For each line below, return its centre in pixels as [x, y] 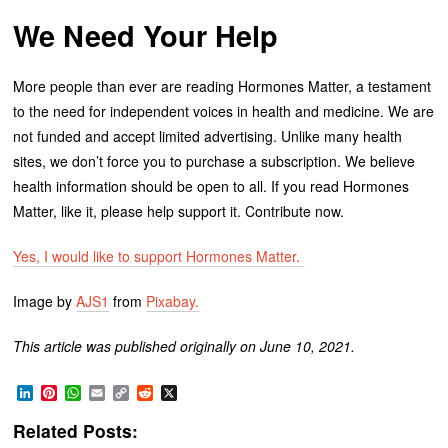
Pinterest [89, 392]
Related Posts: [76, 431]
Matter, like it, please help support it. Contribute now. [179, 211]
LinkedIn [64, 392]
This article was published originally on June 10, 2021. [184, 346]
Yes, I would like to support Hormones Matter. [159, 256]
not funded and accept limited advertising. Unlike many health [208, 136]
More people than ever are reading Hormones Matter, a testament [222, 86]
